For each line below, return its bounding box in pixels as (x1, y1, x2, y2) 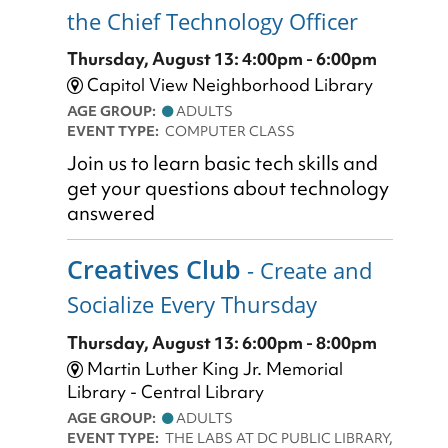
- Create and (241, 255, 372, 287)
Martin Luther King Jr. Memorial (83, 356, 343, 380)
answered (67, 201, 155, 227)
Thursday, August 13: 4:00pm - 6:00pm (67, 47, 377, 71)
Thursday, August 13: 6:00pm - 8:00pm (67, 330, 377, 354)
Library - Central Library (67, 379, 264, 403)
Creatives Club (67, 252, 241, 287)
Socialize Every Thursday (67, 289, 317, 321)
